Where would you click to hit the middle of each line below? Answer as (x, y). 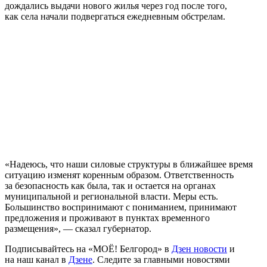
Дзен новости (199, 249)
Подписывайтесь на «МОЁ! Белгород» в (88, 249)
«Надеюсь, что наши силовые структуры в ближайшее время (129, 164)
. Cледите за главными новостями (161, 259)
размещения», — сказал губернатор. (78, 228)
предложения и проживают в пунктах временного (107, 218)
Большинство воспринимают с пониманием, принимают (121, 207)
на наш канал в (37, 259)
